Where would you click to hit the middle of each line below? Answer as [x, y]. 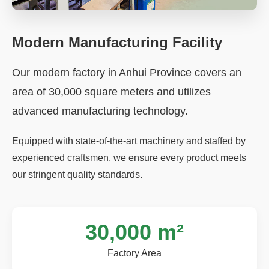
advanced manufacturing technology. [100, 111]
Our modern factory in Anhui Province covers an [127, 72]
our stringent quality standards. [77, 174]
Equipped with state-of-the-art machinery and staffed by [129, 141]
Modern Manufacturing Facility [117, 42]
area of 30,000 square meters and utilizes [111, 92]
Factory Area [134, 253]
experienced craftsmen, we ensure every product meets [129, 157]
